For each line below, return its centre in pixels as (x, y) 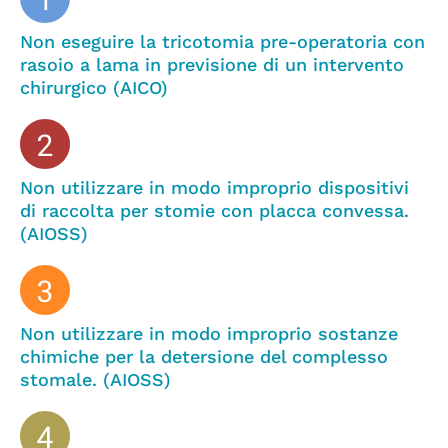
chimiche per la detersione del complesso (204, 356)
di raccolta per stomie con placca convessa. (214, 210)
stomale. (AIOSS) (95, 379)
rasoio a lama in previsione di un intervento (212, 64)
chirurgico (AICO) (94, 87)
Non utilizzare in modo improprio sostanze (209, 333)
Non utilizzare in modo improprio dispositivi (214, 187)
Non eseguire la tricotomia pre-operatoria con (222, 41)
